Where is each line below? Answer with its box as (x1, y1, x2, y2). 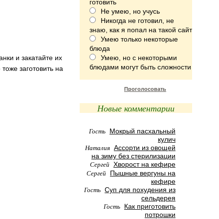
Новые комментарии (97, 102, 175, 114)
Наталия (85, 143, 111, 152)
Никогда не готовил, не (101, 17, 174, 24)
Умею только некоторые (101, 35, 178, 43)
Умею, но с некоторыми (101, 54, 177, 62)
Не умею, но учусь (101, 7, 160, 15)
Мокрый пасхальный (109, 127, 175, 135)
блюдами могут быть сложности (89, 63, 191, 71)
